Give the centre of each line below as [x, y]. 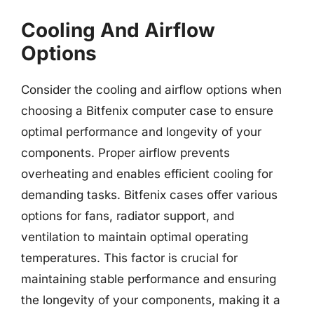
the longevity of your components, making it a [151, 300]
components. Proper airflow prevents [125, 152]
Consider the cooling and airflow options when [151, 89]
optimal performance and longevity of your [141, 131]
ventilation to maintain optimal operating [135, 237]
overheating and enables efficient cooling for [147, 173]
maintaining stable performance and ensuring [149, 279]
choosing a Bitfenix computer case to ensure [147, 110]
